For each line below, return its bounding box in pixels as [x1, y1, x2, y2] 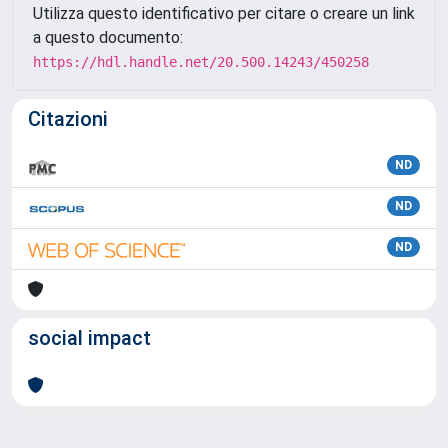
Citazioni [28, 107, 108, 131]
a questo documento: [33, 28, 183, 47]
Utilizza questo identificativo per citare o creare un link [33, 4, 415, 23]
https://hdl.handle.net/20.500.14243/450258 [33, 54, 369, 70]
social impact [28, 326, 151, 350]
